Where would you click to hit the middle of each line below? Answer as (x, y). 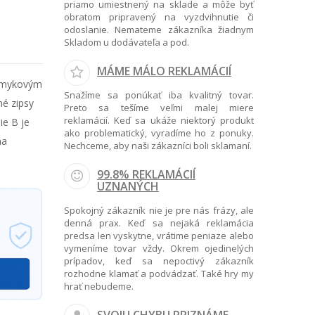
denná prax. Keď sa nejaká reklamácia (159, 223)
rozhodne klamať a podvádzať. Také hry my (159, 274)
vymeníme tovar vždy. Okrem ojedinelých (159, 248)
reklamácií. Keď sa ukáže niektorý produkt (159, 120)
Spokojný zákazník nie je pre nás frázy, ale (159, 210)
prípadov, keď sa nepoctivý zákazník (159, 261)
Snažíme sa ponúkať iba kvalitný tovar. (159, 95)
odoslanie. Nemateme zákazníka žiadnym (159, 30)
